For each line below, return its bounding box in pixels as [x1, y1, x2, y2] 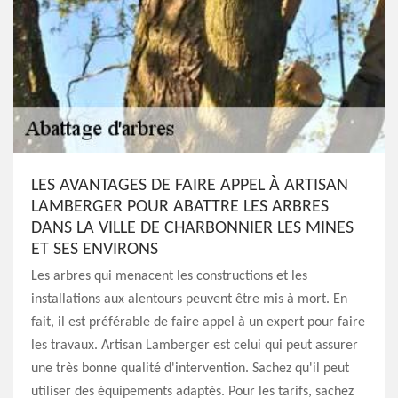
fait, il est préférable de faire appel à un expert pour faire [31, 315, 365, 330]
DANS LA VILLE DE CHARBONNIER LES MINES [31, 219, 354, 237]
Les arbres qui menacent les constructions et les [31, 269, 307, 283]
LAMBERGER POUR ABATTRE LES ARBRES [31, 198, 329, 216]
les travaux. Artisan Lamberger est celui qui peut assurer [31, 338, 358, 353]
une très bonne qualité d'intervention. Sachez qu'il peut [31, 362, 349, 376]
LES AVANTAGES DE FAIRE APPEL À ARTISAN [31, 177, 348, 195]
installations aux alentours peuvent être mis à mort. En [31, 292, 347, 306]
